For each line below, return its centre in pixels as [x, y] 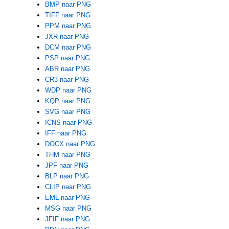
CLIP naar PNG [68, 187]
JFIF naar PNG [67, 219]
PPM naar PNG [68, 26]
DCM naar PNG [68, 47]
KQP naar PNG [67, 101]
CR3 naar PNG [67, 79]
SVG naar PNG [67, 111]
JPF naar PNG [66, 165]
